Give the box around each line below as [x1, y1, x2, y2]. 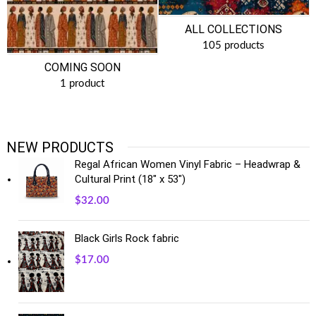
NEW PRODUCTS [6, 138, 114, 156]
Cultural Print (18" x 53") [75, 172, 186, 186]
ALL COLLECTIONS [185, 23, 283, 37]
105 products [202, 40, 265, 51]
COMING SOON [44, 61, 121, 75]
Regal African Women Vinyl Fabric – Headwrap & [75, 157, 301, 171]
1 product [60, 78, 104, 90]
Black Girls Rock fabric [75, 231, 180, 245]
